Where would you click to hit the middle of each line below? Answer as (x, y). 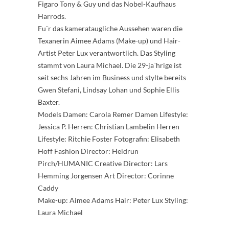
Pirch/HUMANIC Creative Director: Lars (103, 163)
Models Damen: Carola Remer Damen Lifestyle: (113, 114)
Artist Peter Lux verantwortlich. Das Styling (107, 53)
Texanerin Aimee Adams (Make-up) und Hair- (109, 41)
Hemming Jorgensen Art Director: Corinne (106, 176)
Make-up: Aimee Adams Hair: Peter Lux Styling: (113, 200)
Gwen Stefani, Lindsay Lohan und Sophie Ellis (109, 90)
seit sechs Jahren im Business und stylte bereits (112, 77)
